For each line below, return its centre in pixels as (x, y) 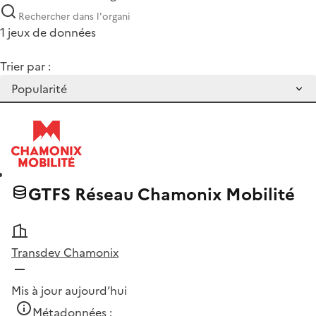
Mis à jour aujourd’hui (69, 291)
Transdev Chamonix (65, 253)
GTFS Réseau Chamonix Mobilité (162, 195)
